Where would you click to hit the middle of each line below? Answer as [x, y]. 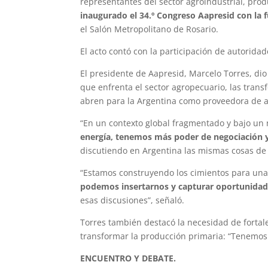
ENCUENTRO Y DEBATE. [128, 258]
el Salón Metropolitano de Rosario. [150, 29]
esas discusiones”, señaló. [133, 200]
